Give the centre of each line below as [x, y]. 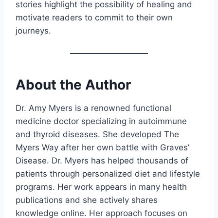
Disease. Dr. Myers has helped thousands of [102, 160]
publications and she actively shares [87, 200]
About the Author [73, 84]
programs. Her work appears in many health [101, 187]
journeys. [33, 30]
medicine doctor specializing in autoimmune [101, 121]
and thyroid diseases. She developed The [97, 134]
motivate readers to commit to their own [94, 17]
